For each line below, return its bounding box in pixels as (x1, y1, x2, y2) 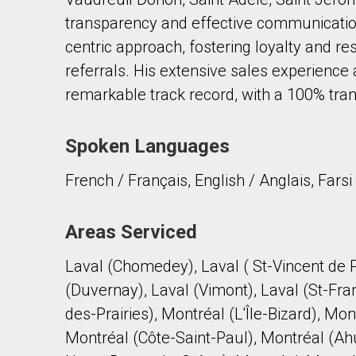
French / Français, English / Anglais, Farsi (65, 171, 352, 190)
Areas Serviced (65, 221, 197, 243)
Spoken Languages (65, 135, 230, 157)
